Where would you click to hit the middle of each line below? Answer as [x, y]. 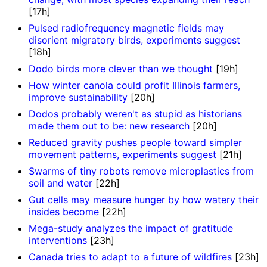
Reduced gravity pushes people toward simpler [135, 143]
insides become [64, 212]
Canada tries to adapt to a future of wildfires [130, 257]
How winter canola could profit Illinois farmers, [134, 86]
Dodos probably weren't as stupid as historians [135, 114]
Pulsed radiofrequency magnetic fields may [126, 28]
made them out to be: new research [109, 126]
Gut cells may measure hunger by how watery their [144, 200]
